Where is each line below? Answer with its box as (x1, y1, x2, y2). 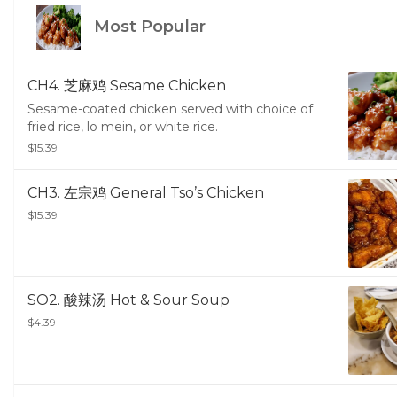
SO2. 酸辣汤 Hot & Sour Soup (27, 292, 230, 309)
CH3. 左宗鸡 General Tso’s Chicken (27, 184, 264, 202)
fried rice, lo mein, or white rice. (27, 119, 218, 136)
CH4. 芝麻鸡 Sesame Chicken (27, 77, 226, 95)
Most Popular (90, 17, 206, 37)
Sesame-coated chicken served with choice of (27, 101, 313, 118)
